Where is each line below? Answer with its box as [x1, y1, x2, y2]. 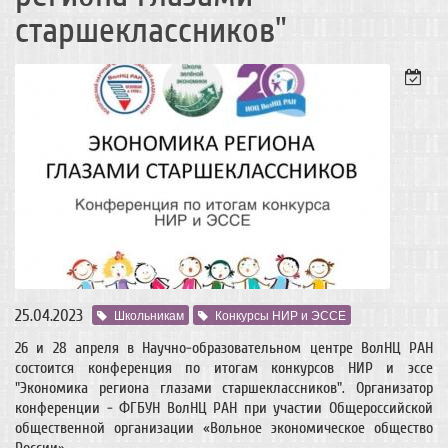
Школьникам [114, 306, 184, 324]
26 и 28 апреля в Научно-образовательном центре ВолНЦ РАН [15, 339, 433, 357]
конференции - [15, 399, 113, 417]
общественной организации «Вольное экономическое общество [15, 419, 433, 437]
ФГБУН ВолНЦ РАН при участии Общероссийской [112, 399, 434, 417]
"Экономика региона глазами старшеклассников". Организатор [15, 379, 433, 397]
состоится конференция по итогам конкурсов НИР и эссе [15, 359, 433, 377]
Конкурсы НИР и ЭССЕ [215, 306, 346, 324]
